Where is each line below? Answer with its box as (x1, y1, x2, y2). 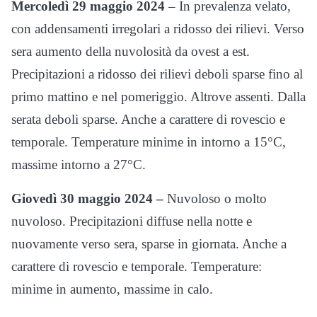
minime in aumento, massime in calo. (11, 282, 213, 297)
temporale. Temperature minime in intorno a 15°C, (11, 134, 286, 150)
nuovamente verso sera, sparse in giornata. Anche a (11, 236, 287, 252)
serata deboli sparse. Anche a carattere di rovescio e (11, 112, 285, 127)
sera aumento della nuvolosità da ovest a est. (11, 44, 250, 59)
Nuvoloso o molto (163, 191, 267, 207)
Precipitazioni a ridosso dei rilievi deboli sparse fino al (11, 67, 303, 82)
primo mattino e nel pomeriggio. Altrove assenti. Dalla (11, 89, 306, 105)
